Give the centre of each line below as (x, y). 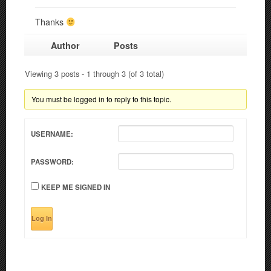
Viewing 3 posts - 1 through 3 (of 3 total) (94, 74)
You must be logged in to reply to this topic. (101, 99)
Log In (42, 219)
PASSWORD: (52, 162)
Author (65, 46)
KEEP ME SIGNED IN (76, 188)
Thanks (51, 22)
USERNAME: (52, 134)
